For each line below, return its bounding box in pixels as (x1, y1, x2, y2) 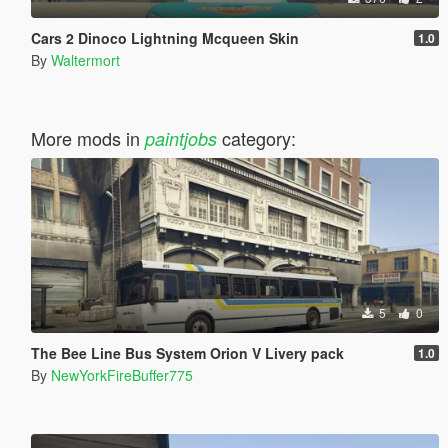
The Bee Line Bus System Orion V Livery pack (30, 342, 344, 363)
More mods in (30, 124, 145, 151)
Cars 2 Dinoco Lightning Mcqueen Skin (30, 27, 299, 48)
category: (216, 124, 296, 151)
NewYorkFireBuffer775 (50, 364, 193, 385)
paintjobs (144, 125, 217, 151)
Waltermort (50, 49, 120, 70)
